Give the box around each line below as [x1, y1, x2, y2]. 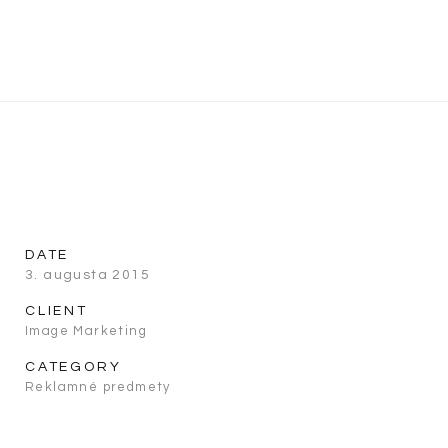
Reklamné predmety [25, 380, 171, 394]
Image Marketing [25, 324, 147, 338]
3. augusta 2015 [25, 268, 150, 282]
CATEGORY [25, 360, 122, 374]
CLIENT [25, 304, 88, 318]
